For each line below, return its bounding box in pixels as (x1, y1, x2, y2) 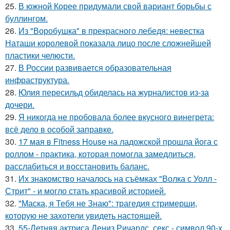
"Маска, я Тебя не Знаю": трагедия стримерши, (18, 197, 197, 209)
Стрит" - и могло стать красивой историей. (5, 185, 166, 197)
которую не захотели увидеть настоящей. (5, 209, 162, 221)
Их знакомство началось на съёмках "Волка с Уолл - (18, 172, 217, 184)
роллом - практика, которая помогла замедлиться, (5, 148, 196, 160)
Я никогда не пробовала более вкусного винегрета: (18, 111, 214, 123)
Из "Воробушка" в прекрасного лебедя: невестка (18, 25, 204, 36)
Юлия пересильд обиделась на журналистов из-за (18, 86, 209, 98)
